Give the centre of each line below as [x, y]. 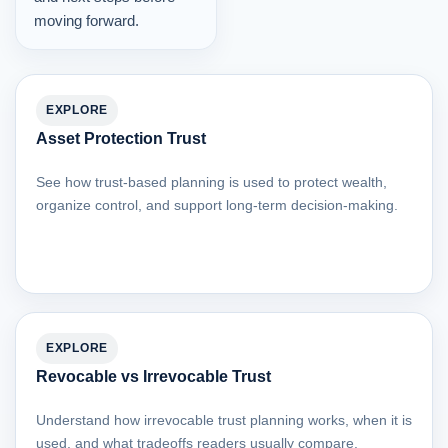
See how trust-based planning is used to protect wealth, [211, 182]
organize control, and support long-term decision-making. [217, 205]
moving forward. [86, 21]
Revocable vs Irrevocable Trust [153, 377]
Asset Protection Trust [121, 139]
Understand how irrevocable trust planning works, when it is [224, 420]
